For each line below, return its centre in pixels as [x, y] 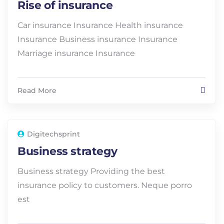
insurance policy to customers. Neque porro [105, 185]
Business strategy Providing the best [91, 171]
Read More [37, 90]
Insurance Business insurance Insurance [97, 39]
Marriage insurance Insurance [76, 53]
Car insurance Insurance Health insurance [100, 25]
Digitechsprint [53, 134]
